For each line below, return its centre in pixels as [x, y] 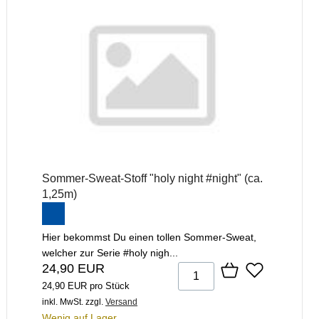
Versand [121, 302]
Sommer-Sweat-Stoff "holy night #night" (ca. [152, 178]
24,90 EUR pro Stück [86, 286]
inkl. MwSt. [63, 302]
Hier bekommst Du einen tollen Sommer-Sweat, [149, 237]
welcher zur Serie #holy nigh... [110, 252]
